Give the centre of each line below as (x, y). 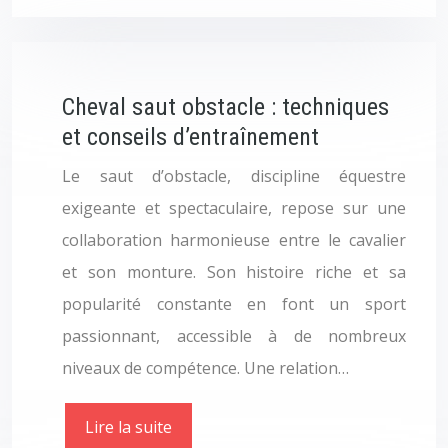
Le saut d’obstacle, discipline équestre (234, 176)
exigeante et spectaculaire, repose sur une (234, 208)
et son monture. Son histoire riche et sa (234, 272)
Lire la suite (128, 427)
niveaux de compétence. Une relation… (205, 368)
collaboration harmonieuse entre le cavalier (234, 240)
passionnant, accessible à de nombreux (234, 336)
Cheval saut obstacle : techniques (225, 107)
